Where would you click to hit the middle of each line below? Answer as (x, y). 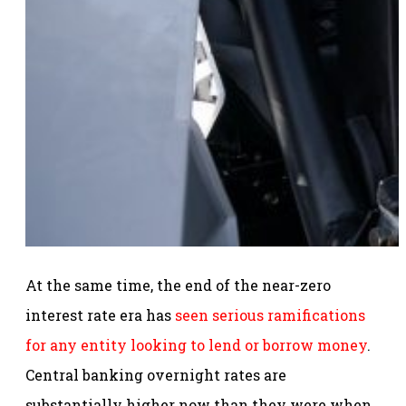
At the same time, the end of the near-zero (178, 285)
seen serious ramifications (270, 314)
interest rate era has (100, 314)
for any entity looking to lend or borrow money (196, 344)
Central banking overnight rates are (156, 374)
